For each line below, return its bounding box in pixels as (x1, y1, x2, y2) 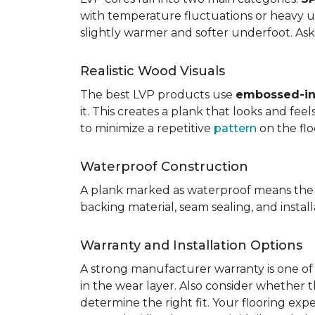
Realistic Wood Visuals (80, 63, 225, 79)
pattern (214, 122, 257, 135)
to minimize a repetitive (80, 122, 214, 135)
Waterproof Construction (80, 159, 248, 174)
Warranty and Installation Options (80, 238, 302, 253)
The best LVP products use (80, 88, 236, 101)
